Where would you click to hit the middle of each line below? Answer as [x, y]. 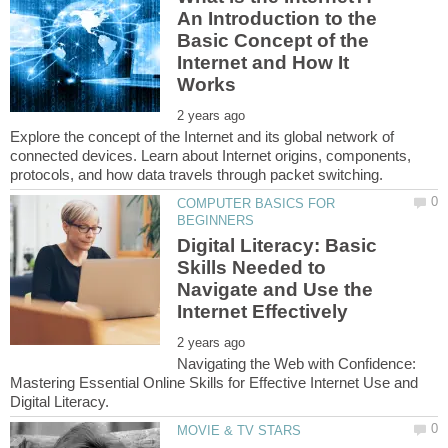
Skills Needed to [252, 267]
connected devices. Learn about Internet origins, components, [210, 155]
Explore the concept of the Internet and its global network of [202, 136]
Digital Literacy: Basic [277, 245]
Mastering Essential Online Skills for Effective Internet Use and [214, 382]
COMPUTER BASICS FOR [256, 203]
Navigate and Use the [275, 289]
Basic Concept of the [273, 40]
